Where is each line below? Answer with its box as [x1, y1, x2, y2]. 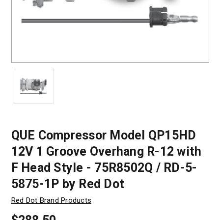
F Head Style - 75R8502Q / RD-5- [11, 161, 197, 175]
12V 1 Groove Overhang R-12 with [11, 144, 202, 159]
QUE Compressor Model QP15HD [11, 128, 196, 143]
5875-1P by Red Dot [11, 177, 124, 192]
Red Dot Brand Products [11, 196, 91, 205]
